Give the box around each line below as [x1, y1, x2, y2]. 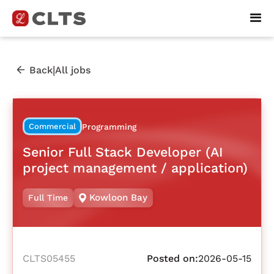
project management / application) [23, 160, 248, 176]
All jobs [55, 64, 91, 76]
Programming [81, 122, 136, 132]
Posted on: [147, 253, 198, 265]
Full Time [28, 193, 68, 203]
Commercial [28, 122, 76, 131]
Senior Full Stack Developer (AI [23, 144, 223, 160]
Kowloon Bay [89, 192, 148, 204]
